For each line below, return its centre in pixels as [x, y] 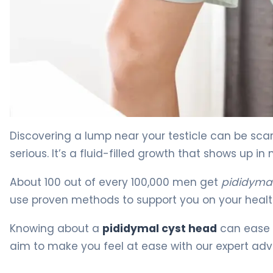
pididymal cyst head [160, 228]
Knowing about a [56, 228]
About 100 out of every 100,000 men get [115, 182]
